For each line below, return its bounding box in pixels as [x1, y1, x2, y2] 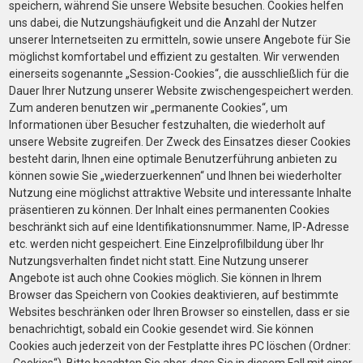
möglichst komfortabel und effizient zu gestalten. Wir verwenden [9, 50, 340, 63]
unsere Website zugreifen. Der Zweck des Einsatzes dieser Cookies [9, 135, 351, 148]
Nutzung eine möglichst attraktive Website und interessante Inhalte [9, 186, 352, 199]
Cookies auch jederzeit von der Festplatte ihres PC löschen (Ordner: [9, 340, 351, 352]
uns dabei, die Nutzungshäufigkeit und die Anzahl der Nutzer [9, 16, 317, 29]
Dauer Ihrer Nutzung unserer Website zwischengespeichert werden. [9, 84, 353, 97]
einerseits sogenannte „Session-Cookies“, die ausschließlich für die [9, 67, 349, 80]
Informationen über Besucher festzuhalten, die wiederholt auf [9, 118, 326, 131]
